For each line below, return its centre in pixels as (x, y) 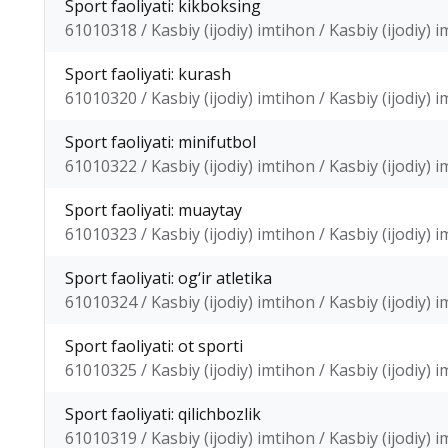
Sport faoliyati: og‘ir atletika (168, 278)
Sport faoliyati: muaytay (153, 210)
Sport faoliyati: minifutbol (160, 142)
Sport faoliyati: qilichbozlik (163, 414)
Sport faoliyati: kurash (148, 74)
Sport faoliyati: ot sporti (154, 346)
